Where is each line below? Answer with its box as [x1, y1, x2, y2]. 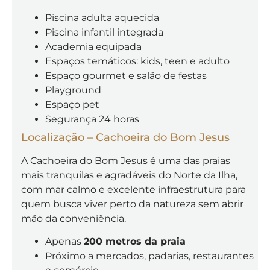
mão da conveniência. [21, 212, 126, 224]
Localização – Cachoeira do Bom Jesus [21, 130, 230, 144]
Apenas [45, 236, 84, 247]
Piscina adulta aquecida [45, 11, 159, 24]
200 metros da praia [84, 236, 186, 247]
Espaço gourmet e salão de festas [45, 69, 207, 81]
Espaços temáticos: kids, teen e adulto [45, 55, 230, 67]
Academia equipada [45, 40, 142, 52]
